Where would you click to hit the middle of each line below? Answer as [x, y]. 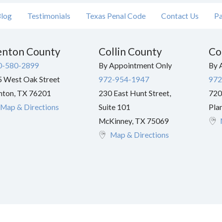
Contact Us [180, 16]
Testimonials [49, 16]
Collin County [130, 51]
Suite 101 [114, 107]
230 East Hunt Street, [135, 93]
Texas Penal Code [116, 16]
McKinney [115, 121]
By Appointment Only [135, 65]
